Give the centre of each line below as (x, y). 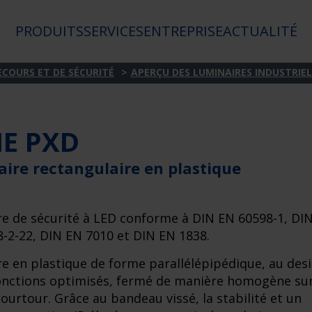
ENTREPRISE (183, 31)
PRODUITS (49, 31)
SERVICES (113, 31)
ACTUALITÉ (260, 31)
